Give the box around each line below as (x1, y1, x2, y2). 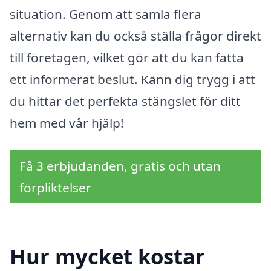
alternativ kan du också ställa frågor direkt (10, 27, 261, 44)
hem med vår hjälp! (10, 114, 124, 131)
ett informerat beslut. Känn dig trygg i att (10, 70, 255, 88)
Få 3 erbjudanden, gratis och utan (19, 157, 221, 175)
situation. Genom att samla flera (10, 5, 201, 22)
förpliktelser (19, 179, 91, 197)
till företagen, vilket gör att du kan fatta (10, 48, 244, 66)
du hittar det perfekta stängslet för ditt (10, 92, 241, 109)
